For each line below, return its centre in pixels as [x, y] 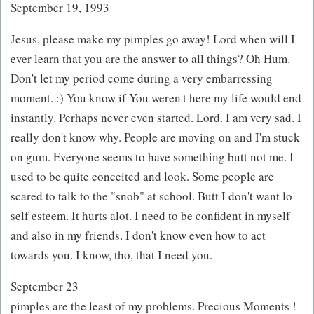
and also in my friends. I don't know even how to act [138, 235]
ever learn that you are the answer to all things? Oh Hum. [150, 59]
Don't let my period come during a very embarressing [142, 78]
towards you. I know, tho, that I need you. [111, 255]
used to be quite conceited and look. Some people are [142, 177]
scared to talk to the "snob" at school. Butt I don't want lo [151, 196]
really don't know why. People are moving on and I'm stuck [155, 137]
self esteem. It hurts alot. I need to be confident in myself [150, 216]
